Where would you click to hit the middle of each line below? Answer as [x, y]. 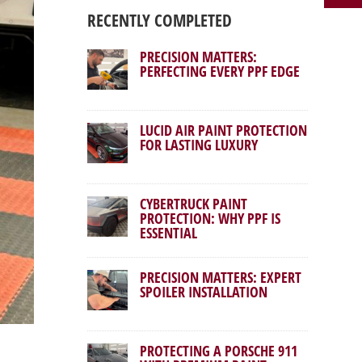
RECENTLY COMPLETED [160, 21]
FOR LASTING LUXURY [199, 145]
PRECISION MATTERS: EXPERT [221, 278]
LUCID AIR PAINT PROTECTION [224, 130]
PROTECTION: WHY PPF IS [210, 219]
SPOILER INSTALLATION [204, 292]
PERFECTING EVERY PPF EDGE [220, 72]
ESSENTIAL [169, 233]
